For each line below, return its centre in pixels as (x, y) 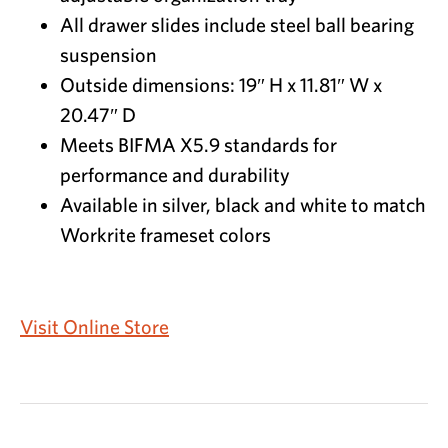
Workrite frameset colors (165, 235)
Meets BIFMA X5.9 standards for (198, 145)
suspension (108, 55)
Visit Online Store (94, 327)
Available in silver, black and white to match (243, 205)
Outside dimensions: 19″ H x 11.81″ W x (221, 85)
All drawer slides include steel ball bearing (237, 25)
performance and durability (175, 175)
